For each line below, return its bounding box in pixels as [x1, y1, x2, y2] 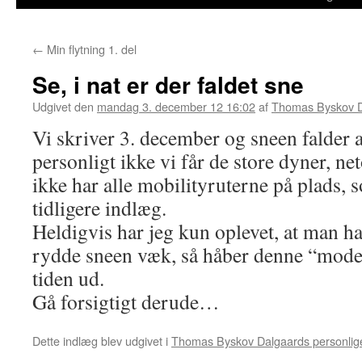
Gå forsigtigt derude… [32, 288, 220, 315]
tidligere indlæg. [32, 194, 166, 221]
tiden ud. [32, 264, 104, 292]
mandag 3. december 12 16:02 [97, 98, 255, 115]
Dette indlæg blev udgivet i [32, 332, 171, 349]
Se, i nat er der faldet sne [32, 68, 304, 101]
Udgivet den [32, 98, 94, 115]
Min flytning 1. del [44, 40, 137, 57]
